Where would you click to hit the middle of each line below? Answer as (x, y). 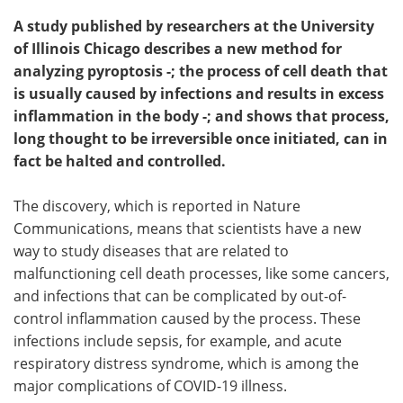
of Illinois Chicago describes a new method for (178, 49)
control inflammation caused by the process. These (187, 318)
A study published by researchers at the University (194, 26)
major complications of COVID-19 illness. (150, 386)
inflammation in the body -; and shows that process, (201, 116)
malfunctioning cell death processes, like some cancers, (201, 273)
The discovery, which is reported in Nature (157, 206)
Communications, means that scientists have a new (187, 228)
